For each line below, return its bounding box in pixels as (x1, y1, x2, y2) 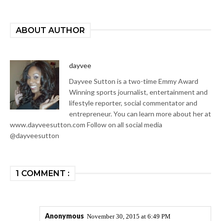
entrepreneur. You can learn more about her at (69, 109, 211, 118)
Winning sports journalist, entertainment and (69, 87, 208, 96)
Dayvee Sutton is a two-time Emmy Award (69, 76, 198, 85)
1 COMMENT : (16, 168, 70, 178)
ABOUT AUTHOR (16, 25, 85, 35)
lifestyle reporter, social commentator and (69, 98, 197, 107)
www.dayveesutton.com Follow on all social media (10, 120, 162, 129)
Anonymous (45, 211, 84, 220)
